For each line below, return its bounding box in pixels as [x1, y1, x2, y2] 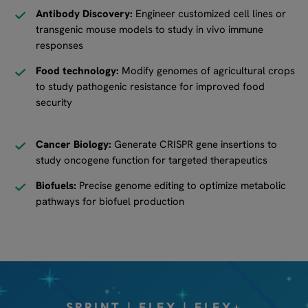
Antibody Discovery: [36, 6, 133, 21]
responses [36, 38, 84, 52]
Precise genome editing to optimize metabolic [76, 178, 287, 192]
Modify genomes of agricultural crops [119, 63, 296, 78]
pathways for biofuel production [36, 194, 185, 208]
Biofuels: [36, 178, 77, 192]
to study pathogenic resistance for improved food [36, 79, 265, 93]
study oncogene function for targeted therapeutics [36, 153, 268, 167]
